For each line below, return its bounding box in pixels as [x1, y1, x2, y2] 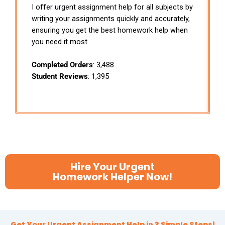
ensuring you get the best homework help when [32, 25, 188, 35]
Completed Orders [32, 60, 93, 69]
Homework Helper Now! [53, 169, 172, 184]
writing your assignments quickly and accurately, [32, 14, 190, 23]
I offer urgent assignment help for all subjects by [32, 2, 193, 12]
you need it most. [32, 37, 89, 46]
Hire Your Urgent [70, 159, 155, 174]
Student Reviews [32, 71, 88, 81]
